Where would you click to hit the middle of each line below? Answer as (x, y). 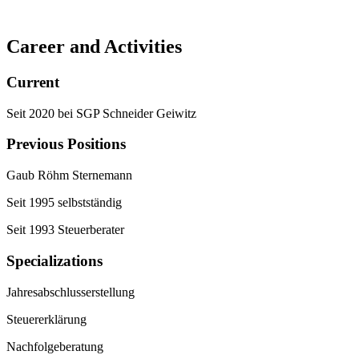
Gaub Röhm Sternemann (69, 175)
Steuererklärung (46, 319)
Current (33, 83)
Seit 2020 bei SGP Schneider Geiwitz (101, 113)
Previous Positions (66, 144)
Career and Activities (94, 47)
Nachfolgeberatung (55, 346)
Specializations (54, 260)
